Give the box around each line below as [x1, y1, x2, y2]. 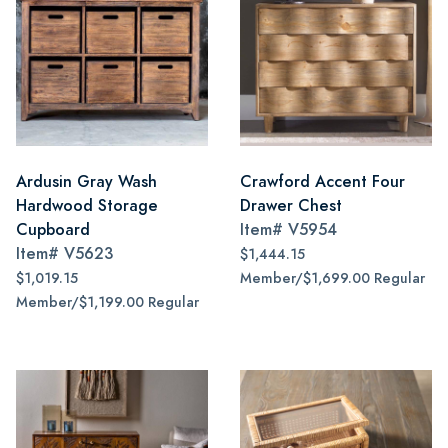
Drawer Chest [240, 194, 342, 217]
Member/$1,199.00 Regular [16, 293, 199, 312]
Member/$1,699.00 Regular [240, 269, 425, 288]
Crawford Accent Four [240, 170, 405, 193]
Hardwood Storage [16, 194, 158, 217]
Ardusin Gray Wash [16, 170, 157, 193]
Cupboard [16, 218, 90, 241]
